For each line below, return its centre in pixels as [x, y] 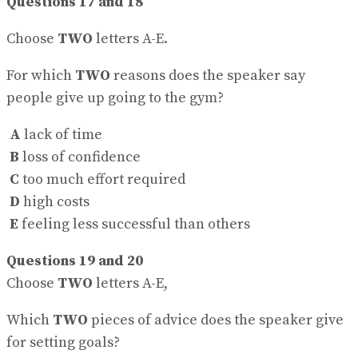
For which [41, 75]
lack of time [62, 134]
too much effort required [102, 179]
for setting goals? [63, 342]
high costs [55, 201]
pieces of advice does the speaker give [216, 320]
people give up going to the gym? [115, 97]
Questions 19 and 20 [75, 261]
